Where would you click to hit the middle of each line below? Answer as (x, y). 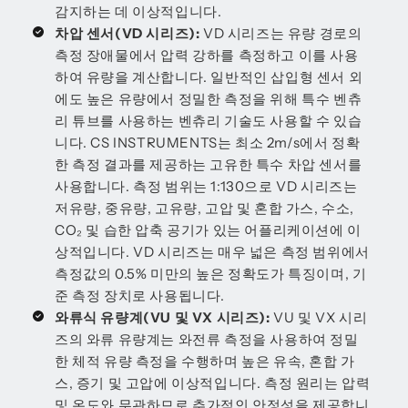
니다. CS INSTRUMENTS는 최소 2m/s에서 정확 (208, 142)
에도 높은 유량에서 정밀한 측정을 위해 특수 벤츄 (209, 98)
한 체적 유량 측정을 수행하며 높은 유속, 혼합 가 (205, 361)
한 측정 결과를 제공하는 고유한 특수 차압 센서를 (209, 164)
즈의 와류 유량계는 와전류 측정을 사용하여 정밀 (207, 339)
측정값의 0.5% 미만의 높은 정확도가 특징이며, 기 (211, 273)
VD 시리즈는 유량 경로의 (281, 33)
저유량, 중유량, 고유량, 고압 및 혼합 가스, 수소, (205, 208)
